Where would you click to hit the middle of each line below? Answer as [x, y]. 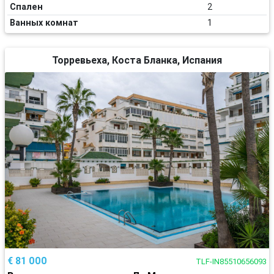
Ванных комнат [44, 23]
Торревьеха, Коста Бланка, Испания [137, 60]
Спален [26, 7]
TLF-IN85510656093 [231, 261]
